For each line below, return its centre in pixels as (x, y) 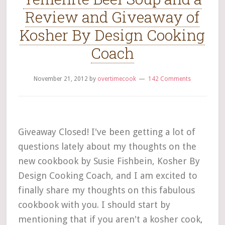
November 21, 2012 (61, 79)
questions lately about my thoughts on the (107, 146)
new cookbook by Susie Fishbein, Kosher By (109, 161)
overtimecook (117, 79)
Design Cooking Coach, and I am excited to (107, 176)
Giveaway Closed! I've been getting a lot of (106, 132)
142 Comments (170, 79)
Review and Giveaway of (113, 17)
